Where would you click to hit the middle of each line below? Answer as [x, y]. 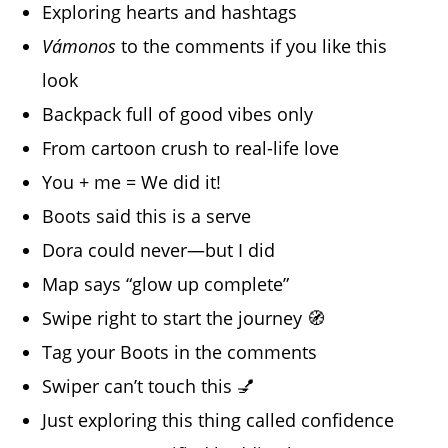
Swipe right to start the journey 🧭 [184, 318]
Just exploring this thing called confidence [218, 420]
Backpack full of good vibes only [178, 114]
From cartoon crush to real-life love [191, 148]
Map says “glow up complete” [166, 284]
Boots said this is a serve [147, 216]
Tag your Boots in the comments [180, 352]
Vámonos [79, 46]
